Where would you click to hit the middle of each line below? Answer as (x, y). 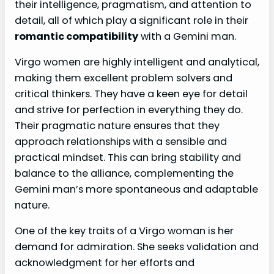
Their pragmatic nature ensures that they (117, 126)
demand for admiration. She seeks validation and (137, 247)
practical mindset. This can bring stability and (128, 158)
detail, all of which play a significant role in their (131, 20)
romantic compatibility (76, 36)
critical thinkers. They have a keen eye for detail (131, 94)
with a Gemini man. (187, 36)
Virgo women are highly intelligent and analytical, (137, 62)
